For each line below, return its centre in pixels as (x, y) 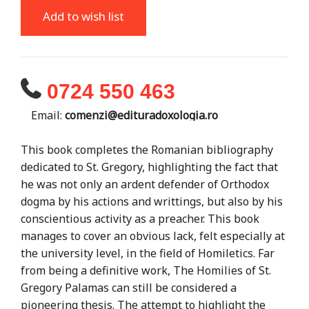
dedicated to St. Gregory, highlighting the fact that (149, 167)
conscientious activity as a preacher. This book (140, 218)
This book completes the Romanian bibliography (147, 149)
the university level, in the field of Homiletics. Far (148, 253)
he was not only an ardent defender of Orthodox (145, 184)
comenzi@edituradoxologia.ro (141, 115)
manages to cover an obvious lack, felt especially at (153, 236)
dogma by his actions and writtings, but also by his (152, 201)
